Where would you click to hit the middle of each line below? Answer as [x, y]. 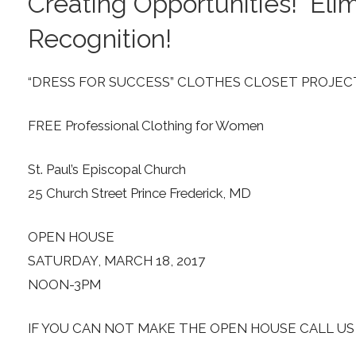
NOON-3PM [64, 285]
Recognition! [99, 38]
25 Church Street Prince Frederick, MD [139, 193]
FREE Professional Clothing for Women [145, 125]
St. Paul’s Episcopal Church [106, 169]
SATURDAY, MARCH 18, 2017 [116, 261]
